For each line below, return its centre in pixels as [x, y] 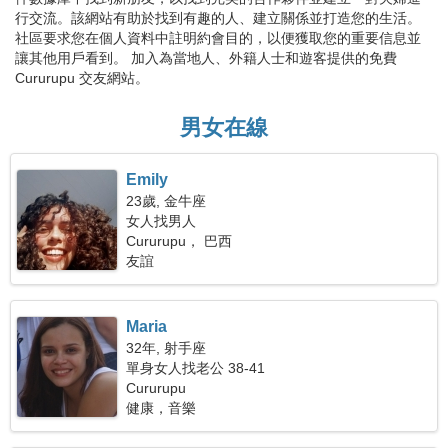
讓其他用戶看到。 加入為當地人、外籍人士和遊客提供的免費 [206, 58]
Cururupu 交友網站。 [82, 78]
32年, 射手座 [166, 348]
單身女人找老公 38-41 [196, 368]
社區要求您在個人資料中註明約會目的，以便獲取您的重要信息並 [218, 38]
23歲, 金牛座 [166, 201]
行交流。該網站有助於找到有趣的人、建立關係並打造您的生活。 [218, 18]
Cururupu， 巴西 [179, 241]
